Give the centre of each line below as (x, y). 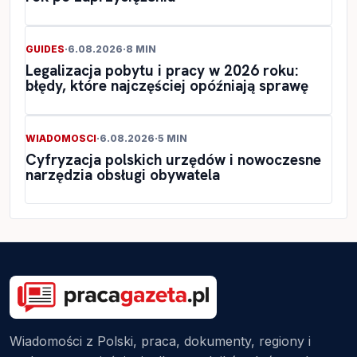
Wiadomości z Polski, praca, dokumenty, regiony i (160, 341)
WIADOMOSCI (61, 139)
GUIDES (45, 49)
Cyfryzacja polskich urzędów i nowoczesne (173, 160)
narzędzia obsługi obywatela (123, 175)
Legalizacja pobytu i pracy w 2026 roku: (162, 71)
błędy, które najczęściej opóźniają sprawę (167, 86)
